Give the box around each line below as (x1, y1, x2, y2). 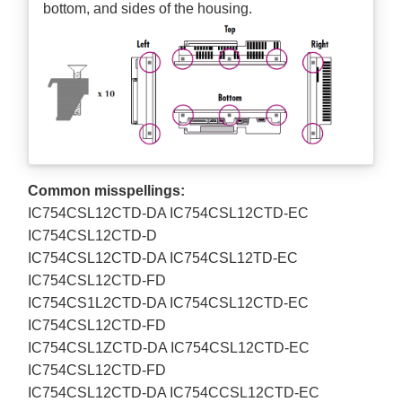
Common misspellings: (28, 183, 189, 199)
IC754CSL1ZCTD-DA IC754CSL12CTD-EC (28, 340, 310, 356)
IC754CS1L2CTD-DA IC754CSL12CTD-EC (28, 295, 310, 311)
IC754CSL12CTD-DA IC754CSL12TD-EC (28, 250, 299, 267)
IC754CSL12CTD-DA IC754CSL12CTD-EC (28, 205, 310, 222)
